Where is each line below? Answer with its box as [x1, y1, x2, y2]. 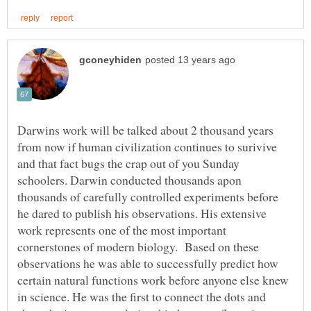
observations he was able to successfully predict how [17, 255, 278, 272]
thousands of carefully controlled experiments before [17, 188, 278, 205]
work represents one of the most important [17, 221, 226, 239]
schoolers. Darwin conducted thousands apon [17, 171, 242, 189]
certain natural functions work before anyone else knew [17, 271, 289, 289]
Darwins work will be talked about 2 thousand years [17, 121, 274, 139]
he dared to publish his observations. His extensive [17, 205, 267, 222]
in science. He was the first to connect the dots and [17, 288, 266, 305]
